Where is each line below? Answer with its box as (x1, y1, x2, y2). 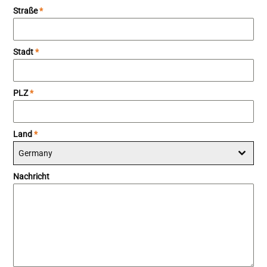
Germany (18, 148, 53, 159)
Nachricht (13, 172, 50, 182)
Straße (13, 6, 40, 16)
